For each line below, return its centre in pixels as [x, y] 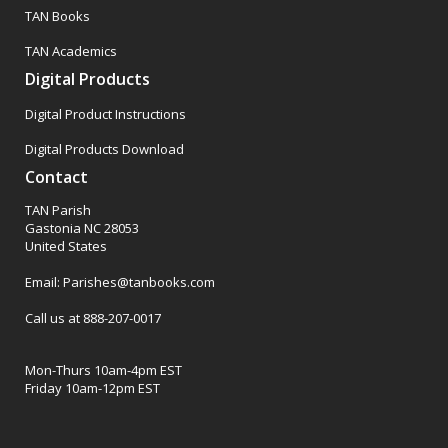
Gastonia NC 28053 [82, 228]
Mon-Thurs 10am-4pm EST [103, 369]
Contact [56, 177]
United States [66, 246]
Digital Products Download [104, 149]
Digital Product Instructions [105, 113]
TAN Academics [71, 51]
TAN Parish [58, 210]
